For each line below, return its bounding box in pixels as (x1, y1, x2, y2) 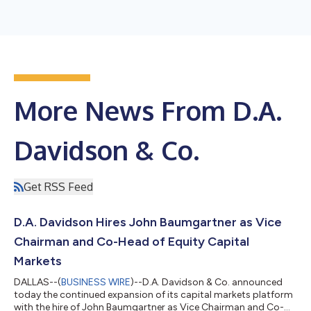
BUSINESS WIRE (61, 276, 131, 288)
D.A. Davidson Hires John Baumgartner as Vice (14, 214, 282, 230)
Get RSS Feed (24, 179, 93, 194)
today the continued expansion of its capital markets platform (14, 288, 293, 301)
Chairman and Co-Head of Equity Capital (14, 233, 249, 249)
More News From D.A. (14, 93, 282, 127)
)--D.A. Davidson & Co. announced (131, 276, 283, 288)
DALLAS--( (14, 276, 61, 288)
